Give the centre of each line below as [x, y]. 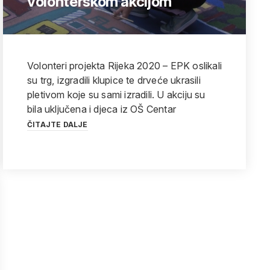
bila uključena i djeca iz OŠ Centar [102, 109]
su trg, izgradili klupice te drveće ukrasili [114, 80]
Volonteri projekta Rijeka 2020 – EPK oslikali [125, 66]
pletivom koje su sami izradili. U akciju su [116, 95]
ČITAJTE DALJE [58, 124]
